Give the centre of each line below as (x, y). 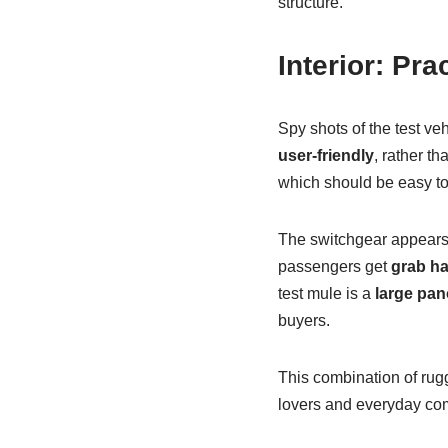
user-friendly (325, 155)
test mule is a (326, 293)
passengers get (334, 266)
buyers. (303, 320)
